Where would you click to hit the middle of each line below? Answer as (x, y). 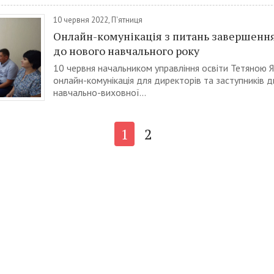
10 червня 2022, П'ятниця (98, 20)
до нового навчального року (126, 51)
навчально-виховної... (100, 92)
